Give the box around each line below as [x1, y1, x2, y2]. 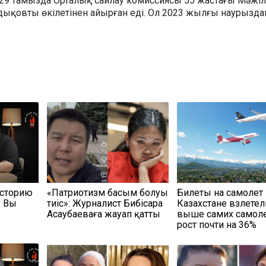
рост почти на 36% [177, 219, 257, 231]
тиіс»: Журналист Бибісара [46, 198, 163, 210]
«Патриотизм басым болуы [46, 187, 168, 199]
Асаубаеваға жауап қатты [46, 208, 160, 220]
